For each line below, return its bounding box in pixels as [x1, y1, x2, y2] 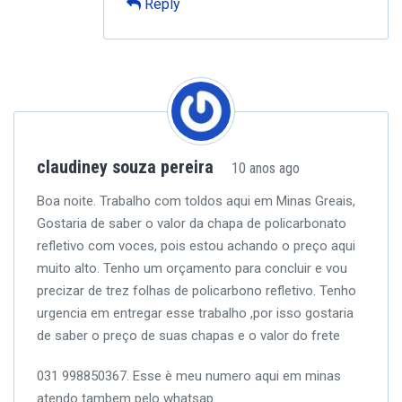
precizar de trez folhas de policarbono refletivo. [37, 283, 316, 299]
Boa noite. [37, 193, 96, 209]
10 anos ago [232, 160, 300, 177]
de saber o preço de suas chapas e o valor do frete [37, 328, 340, 344]
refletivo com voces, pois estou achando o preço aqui [37, 238, 355, 254]
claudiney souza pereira [37, 156, 218, 178]
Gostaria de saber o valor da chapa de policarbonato [37, 215, 346, 232]
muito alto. [37, 260, 100, 276]
